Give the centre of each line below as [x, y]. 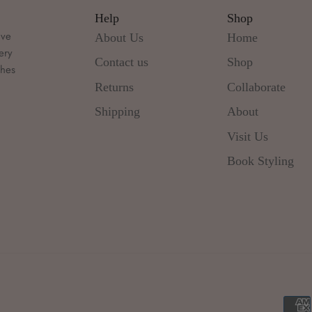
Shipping [117, 112]
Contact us [121, 62]
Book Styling [261, 161]
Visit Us [248, 136]
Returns [114, 87]
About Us [119, 37]
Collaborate [257, 87]
